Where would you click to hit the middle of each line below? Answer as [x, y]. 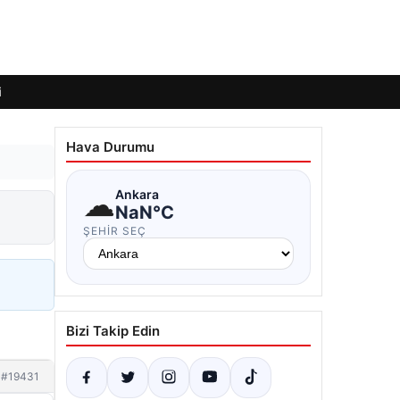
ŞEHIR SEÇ [115, 231]
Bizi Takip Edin [113, 331]
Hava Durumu [110, 147]
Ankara [137, 194]
